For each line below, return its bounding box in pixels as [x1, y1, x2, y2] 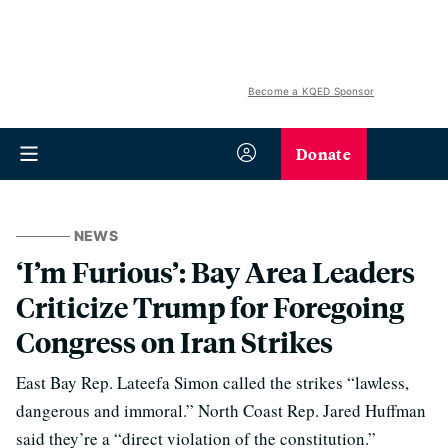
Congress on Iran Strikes [16, 323, 333, 360]
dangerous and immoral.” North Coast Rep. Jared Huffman [16, 399, 426, 422]
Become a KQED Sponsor [247, 85, 374, 97]
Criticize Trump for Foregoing [16, 288, 404, 325]
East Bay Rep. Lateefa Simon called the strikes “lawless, [16, 371, 409, 394]
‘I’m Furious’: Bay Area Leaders [16, 253, 415, 290]
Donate [296, 142, 351, 165]
